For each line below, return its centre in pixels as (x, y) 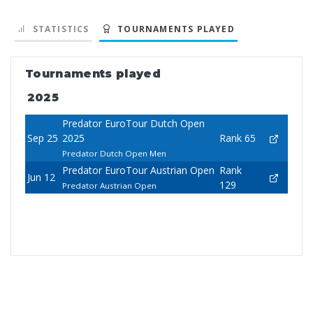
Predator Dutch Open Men (114, 154)
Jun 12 (41, 177)
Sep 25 (42, 138)
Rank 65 (237, 138)
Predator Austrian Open (109, 186)
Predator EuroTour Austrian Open (138, 170)
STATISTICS (58, 29)
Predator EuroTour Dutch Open (133, 124)
